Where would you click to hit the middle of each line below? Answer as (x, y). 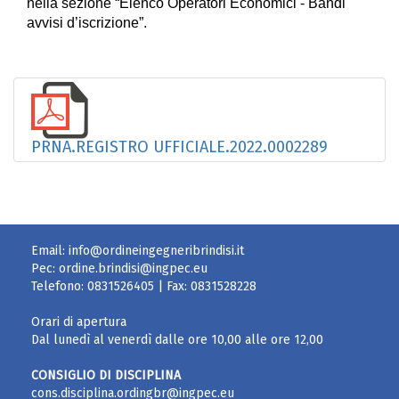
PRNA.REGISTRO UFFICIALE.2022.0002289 (179, 147)
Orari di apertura (79, 322)
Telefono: (59, 286)
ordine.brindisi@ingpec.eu (133, 269)
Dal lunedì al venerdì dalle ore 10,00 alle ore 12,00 (177, 340)
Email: (50, 251)
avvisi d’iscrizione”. (87, 23)
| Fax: (172, 286)
